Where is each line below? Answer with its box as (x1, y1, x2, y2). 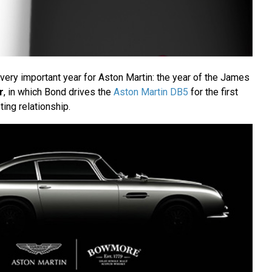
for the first (188, 86, 238, 98)
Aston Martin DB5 (113, 86, 188, 98)
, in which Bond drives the (3, 86, 114, 98)
